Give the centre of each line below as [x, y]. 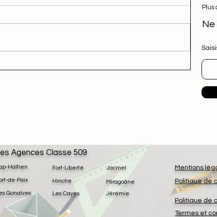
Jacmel [116, 168]
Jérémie [118, 194]
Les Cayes [66, 194]
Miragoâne [120, 182]
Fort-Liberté [68, 168]
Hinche [62, 181]
